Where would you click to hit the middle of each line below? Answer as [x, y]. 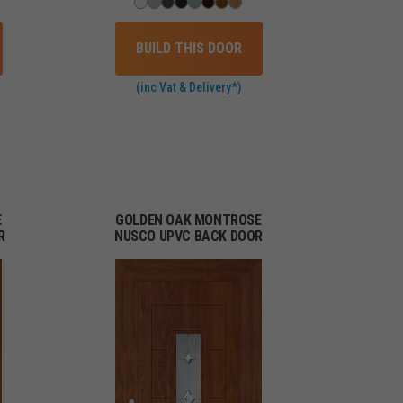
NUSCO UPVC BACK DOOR [188, 236]
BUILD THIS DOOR [188, 48]
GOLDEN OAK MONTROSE [188, 219]
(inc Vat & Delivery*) [188, 87]
